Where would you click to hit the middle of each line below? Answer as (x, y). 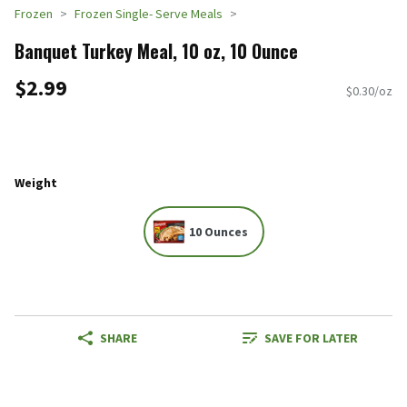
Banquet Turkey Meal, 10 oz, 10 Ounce (156, 50)
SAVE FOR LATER (311, 338)
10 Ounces (218, 232)
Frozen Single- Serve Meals (149, 14)
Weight (36, 182)
